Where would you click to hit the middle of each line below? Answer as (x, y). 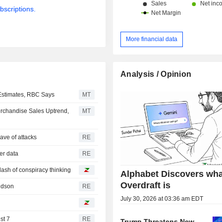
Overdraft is (146, 185)
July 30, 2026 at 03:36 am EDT (162, 198)
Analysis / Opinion (156, 74)
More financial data (152, 39)
